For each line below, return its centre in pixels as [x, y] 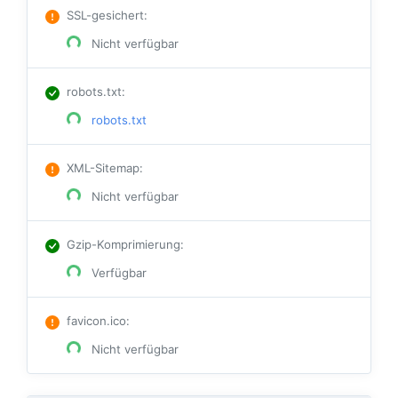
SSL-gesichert [105, 16]
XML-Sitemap [103, 168]
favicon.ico [96, 321]
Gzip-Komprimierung [123, 245]
